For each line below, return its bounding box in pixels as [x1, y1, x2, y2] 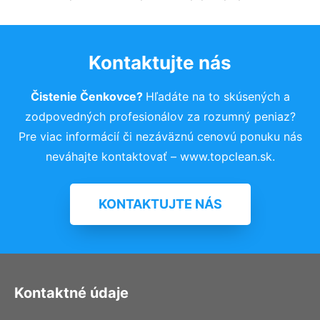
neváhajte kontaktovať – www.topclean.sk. [45, 149, 275, 164]
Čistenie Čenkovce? [30, 89, 146, 104]
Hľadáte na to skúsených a [145, 89, 290, 104]
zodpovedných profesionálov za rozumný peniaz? [24, 109, 296, 124]
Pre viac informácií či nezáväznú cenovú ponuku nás [18, 129, 302, 144]
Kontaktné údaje [14, 284, 129, 301]
